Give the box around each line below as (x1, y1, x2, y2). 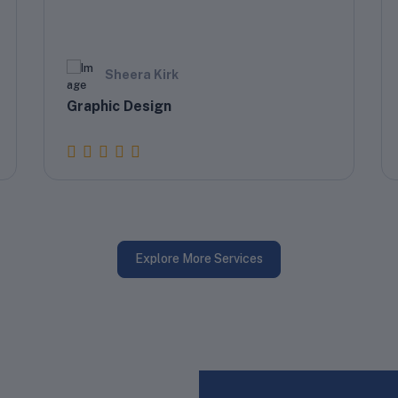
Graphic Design (67, 97, 171, 115)
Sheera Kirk (105, 67, 179, 82)
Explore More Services (135, 251, 263, 267)
